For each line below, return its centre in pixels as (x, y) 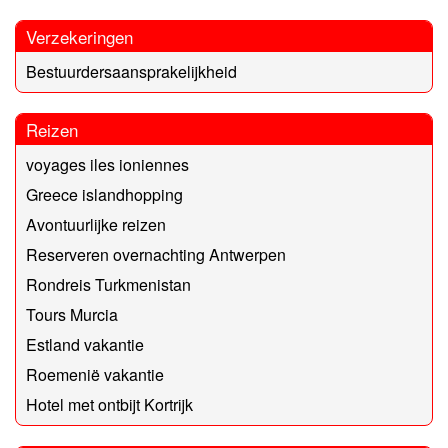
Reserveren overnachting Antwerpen (156, 255)
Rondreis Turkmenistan (108, 285)
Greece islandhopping (104, 195)
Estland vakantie (85, 345)
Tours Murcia (72, 315)
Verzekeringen (79, 37)
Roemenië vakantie (95, 375)
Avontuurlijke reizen (96, 225)
